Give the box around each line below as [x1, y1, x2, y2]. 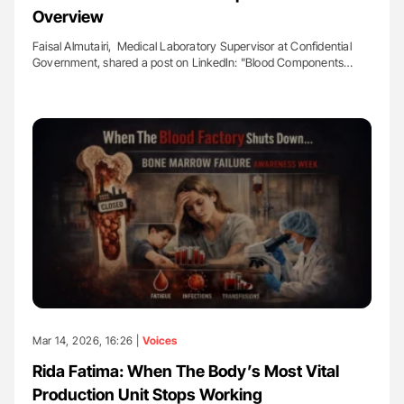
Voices [142, 334, 177, 348]
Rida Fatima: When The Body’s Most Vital [32, 362, 339, 381]
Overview [32, 6, 104, 26]
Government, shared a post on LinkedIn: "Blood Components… [32, 54, 353, 69]
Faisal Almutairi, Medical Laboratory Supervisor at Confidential [32, 38, 352, 53]
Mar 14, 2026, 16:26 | [32, 334, 142, 348]
